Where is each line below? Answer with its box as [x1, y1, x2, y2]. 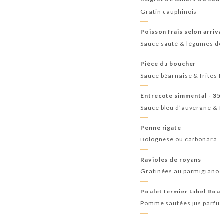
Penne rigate [140, 123, 182, 131]
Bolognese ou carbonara [140, 136, 218, 143]
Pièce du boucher [140, 59, 196, 67]
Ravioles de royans [140, 155, 202, 163]
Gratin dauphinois [140, 7, 197, 15]
